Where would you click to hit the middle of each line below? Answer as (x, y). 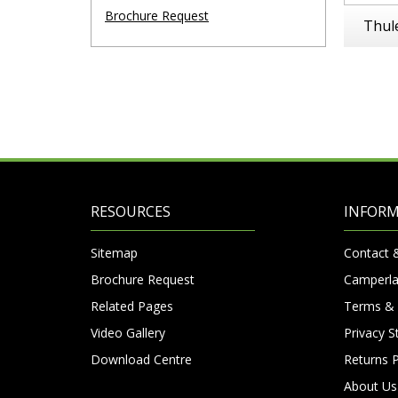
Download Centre (141, 359)
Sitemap (114, 253)
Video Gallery (128, 333)
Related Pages (132, 306)
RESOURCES (131, 211)
